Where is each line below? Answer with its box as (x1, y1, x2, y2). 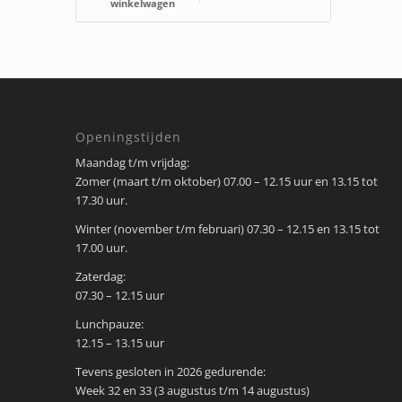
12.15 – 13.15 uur (74, 334, 164, 351)
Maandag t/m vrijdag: (74, 153, 189, 170)
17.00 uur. (74, 239, 127, 256)
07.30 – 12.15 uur (74, 286, 164, 303)
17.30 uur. (74, 191, 127, 208)
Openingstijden (74, 127, 181, 145)
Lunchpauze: (74, 315, 144, 332)
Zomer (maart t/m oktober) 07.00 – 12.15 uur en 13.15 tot (74, 172, 378, 189)
